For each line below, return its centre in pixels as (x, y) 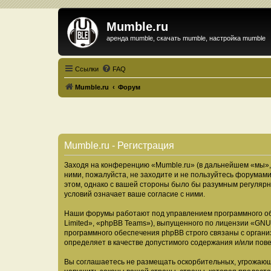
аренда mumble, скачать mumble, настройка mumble (186, 38)
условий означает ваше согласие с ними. (135, 194)
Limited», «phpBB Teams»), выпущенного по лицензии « (159, 223)
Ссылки (87, 69)
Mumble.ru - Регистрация (119, 145)
